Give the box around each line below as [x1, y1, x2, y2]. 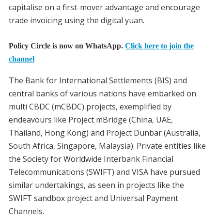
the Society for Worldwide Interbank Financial [8, 153, 173, 164]
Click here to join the [124, 42, 194, 50]
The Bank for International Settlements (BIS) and [8, 75, 187, 86]
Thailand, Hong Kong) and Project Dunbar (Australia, [8, 127, 201, 138]
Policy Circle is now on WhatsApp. [8, 42, 125, 50]
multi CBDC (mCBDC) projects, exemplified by [8, 101, 171, 112]
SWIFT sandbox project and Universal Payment [8, 192, 178, 203]
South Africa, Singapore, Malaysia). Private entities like [8, 140, 206, 151]
